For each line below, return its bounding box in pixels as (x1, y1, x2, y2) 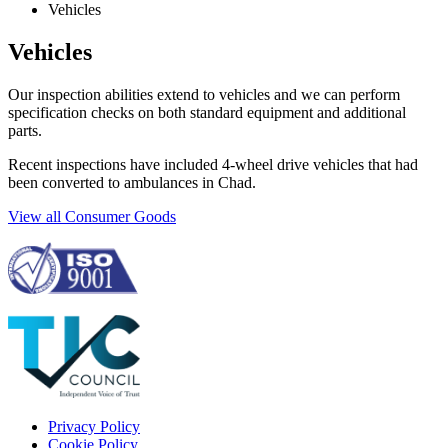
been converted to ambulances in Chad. (8, 173, 256, 191)
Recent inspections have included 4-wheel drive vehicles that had (8, 155, 418, 173)
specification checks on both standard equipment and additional (8, 103, 406, 121)
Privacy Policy (48, 417, 140, 435)
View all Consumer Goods (8, 207, 176, 225)
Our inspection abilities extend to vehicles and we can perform (8, 85, 400, 103)
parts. (8, 121, 42, 139)
